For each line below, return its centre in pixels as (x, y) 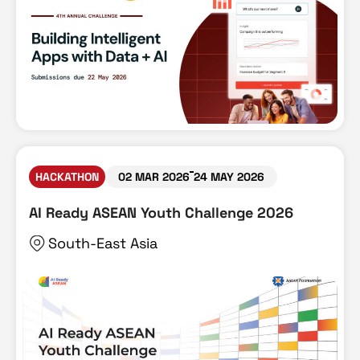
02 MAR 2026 (154, 177)
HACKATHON (67, 177)
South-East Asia (103, 243)
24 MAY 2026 (229, 177)
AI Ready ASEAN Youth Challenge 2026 (161, 213)
